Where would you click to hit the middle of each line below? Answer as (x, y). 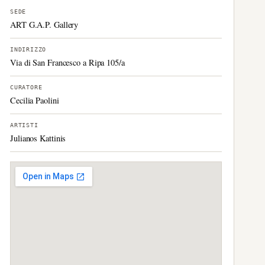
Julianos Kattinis (38, 138)
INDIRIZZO (28, 49)
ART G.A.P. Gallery (44, 25)
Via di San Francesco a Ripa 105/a (67, 62)
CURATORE (26, 87)
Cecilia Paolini (35, 100)
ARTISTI (24, 125)
